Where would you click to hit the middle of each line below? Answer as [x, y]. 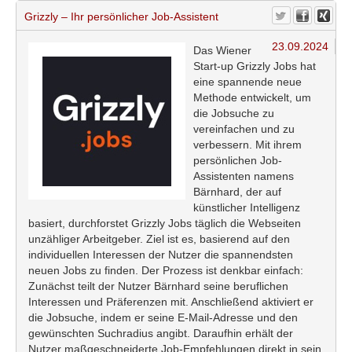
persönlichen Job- [238, 161]
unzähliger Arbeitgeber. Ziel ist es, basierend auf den [159, 239]
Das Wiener [222, 51]
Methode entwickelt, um [252, 98]
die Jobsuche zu [234, 114]
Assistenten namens [244, 176]
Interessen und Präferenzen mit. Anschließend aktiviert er [171, 302]
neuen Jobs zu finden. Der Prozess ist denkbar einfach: [166, 271]
